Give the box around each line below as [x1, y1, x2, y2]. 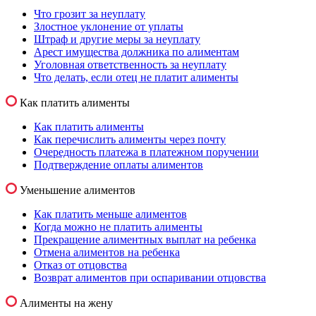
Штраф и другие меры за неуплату [34, 33, 200, 46]
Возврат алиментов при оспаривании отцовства [34, 272, 266, 284]
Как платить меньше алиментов [34, 208, 187, 221]
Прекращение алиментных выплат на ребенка [34, 233, 256, 246]
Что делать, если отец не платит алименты [34, 71, 238, 84]
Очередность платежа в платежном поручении [34, 146, 259, 159]
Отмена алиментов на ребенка [34, 246, 180, 259]
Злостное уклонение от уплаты [34, 20, 183, 33]
